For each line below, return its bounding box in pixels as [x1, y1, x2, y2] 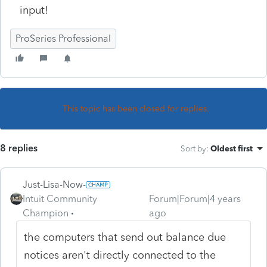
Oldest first [210, 143, 253, 153]
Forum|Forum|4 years [148, 193, 241, 204]
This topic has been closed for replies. [63, 103, 209, 114]
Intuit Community [23, 193, 97, 204]
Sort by [181, 143, 206, 153]
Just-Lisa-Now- [23, 178, 86, 190]
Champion [23, 207, 69, 219]
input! [20, 3, 48, 17]
